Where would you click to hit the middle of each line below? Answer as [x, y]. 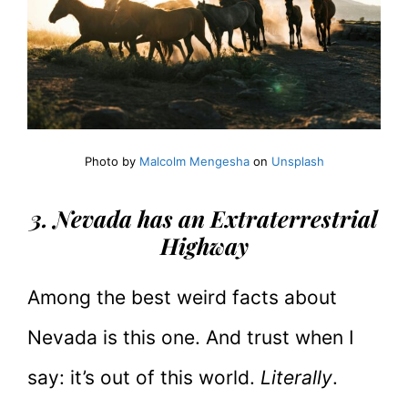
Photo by [112, 162]
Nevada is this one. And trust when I [191, 337]
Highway [204, 245]
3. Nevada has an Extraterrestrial [204, 218]
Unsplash [297, 162]
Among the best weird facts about [182, 297]
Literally [296, 377]
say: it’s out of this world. [144, 377]
